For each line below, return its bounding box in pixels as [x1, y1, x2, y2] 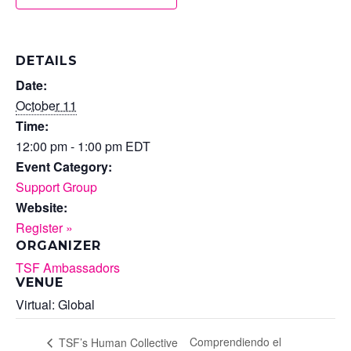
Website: [16, 197, 67, 216]
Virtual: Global [16, 295, 95, 313]
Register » [16, 218, 73, 237]
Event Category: [16, 157, 112, 175]
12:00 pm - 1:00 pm [16, 136, 125, 155]
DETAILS [16, 52, 78, 68]
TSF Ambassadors [16, 258, 120, 277]
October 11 [16, 96, 77, 114]
